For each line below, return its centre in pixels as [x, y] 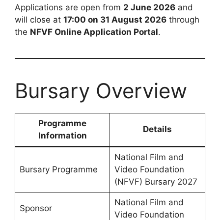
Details [157, 129]
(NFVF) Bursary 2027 [156, 182]
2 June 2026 [149, 8]
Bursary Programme [58, 170]
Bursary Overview [101, 91]
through [183, 20]
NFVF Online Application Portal [94, 32]
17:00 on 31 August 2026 [115, 20]
